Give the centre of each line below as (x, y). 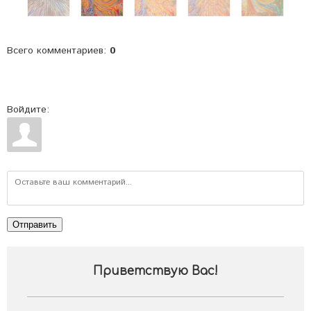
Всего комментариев (55, 51)
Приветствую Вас (154, 271)
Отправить (35, 225)
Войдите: (28, 110)
